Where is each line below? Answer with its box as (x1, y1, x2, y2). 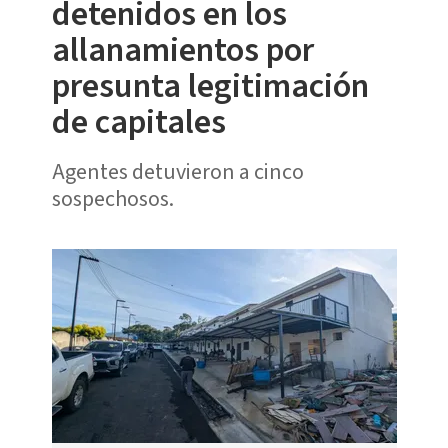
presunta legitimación (51, 61, 369, 111)
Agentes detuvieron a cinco (51, 155, 304, 188)
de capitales (51, 97, 226, 147)
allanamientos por (51, 25, 314, 75)
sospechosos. (51, 182, 174, 215)
